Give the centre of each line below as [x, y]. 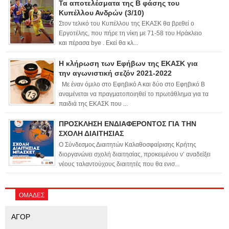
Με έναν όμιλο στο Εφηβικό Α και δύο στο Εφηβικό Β [132, 84]
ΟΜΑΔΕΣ [32, 195]
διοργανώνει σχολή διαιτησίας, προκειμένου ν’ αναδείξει [135, 155]
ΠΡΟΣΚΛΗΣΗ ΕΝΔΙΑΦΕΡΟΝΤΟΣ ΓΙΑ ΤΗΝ [128, 124]
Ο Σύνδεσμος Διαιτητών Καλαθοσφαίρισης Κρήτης [128, 145]
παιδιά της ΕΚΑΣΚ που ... [93, 104]
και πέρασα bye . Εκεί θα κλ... [98, 43]
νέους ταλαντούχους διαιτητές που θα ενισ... [119, 164]
